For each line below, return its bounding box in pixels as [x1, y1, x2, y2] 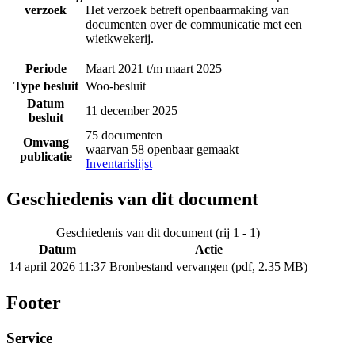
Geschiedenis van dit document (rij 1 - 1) [56, 226, 260, 240]
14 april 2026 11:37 [9, 260, 106, 274]
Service [6, 330, 52, 347]
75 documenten [86, 128, 162, 142]
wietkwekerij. [86, 31, 154, 45]
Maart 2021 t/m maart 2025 [86, 61, 222, 75]
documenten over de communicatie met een [86, 17, 302, 31]
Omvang [22, 135, 69, 149]
